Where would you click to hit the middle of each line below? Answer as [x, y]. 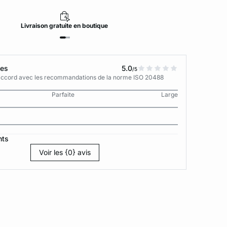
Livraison [35, 26]
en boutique [91, 26]
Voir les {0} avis [65, 152]
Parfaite [63, 94]
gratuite [61, 26]
